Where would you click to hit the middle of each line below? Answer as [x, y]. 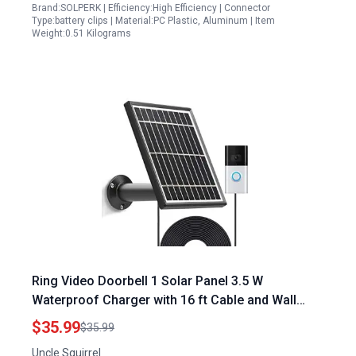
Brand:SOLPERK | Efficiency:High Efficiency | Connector [151, 8]
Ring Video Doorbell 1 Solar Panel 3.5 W [147, 281]
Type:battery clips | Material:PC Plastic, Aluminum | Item [153, 21]
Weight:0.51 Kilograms [81, 33]
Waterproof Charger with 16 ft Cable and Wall [164, 300]
